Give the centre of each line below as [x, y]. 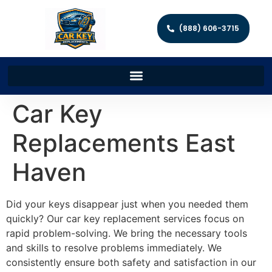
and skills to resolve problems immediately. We [114, 247]
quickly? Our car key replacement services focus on [125, 218]
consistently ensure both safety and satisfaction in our [131, 262]
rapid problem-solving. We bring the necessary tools [127, 233]
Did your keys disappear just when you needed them [127, 204]
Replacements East [124, 143]
